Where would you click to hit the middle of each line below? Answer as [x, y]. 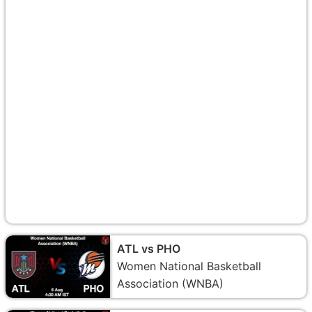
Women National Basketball [189, 266]
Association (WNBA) [170, 283]
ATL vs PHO [149, 248]
